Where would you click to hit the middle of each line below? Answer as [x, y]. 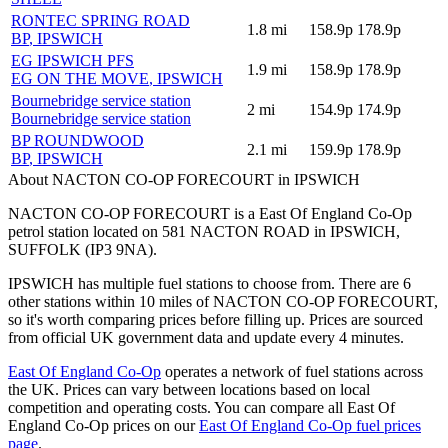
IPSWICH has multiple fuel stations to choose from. [171, 283]
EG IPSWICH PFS [72, 60]
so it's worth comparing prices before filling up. [156, 319]
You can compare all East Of [304, 407]
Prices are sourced [366, 319]
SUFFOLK [44, 249]
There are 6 [373, 283]
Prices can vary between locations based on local [214, 389]
